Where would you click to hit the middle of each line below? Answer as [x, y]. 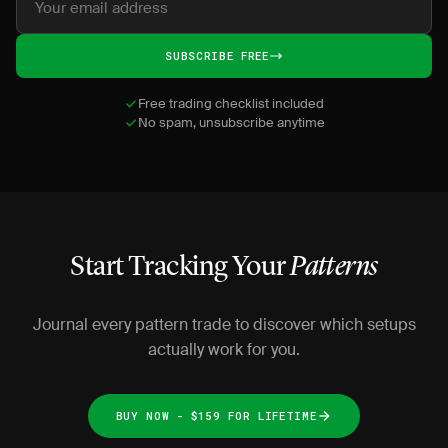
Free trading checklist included [231, 103]
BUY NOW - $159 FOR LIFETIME [216, 415]
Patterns [334, 268]
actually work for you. [224, 349]
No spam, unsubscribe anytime [231, 122]
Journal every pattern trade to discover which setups [224, 324]
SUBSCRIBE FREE [217, 55]
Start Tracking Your [180, 268]
